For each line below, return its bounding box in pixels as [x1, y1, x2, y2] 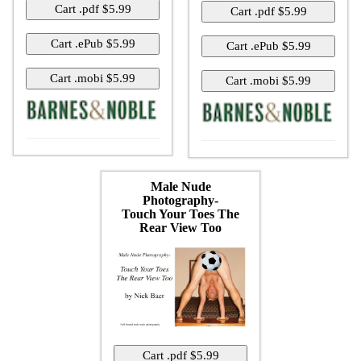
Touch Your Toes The [122, 206, 239, 221]
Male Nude [150, 179, 211, 193]
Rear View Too [139, 220, 222, 234]
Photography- [143, 193, 218, 207]
